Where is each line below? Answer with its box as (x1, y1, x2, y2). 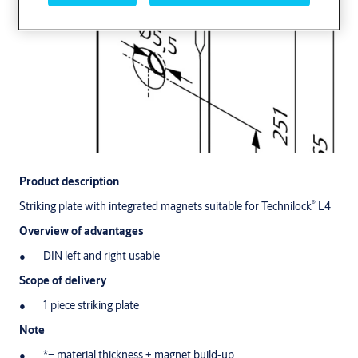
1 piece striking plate (43, 298, 139, 312)
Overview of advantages (19, 224, 144, 238)
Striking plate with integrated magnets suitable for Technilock (19, 199, 312, 213)
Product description (19, 174, 119, 189)
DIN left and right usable (43, 249, 160, 263)
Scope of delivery (19, 273, 106, 288)
